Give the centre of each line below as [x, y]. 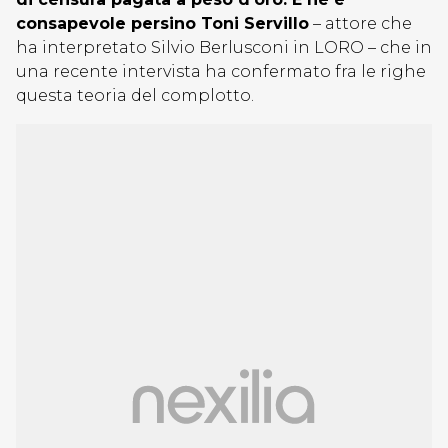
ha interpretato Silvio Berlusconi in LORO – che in [224, 47]
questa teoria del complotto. [135, 95]
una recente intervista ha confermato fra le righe [221, 71]
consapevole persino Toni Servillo [162, 23]
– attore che [360, 23]
